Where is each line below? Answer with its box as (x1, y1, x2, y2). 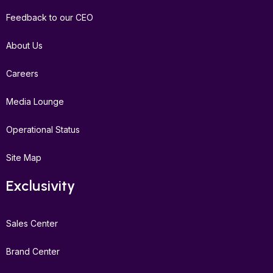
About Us (6, 40, 43, 51)
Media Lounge (6, 96, 64, 107)
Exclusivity (6, 176, 76, 194)
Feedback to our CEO (6, 12, 93, 23)
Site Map (6, 152, 41, 163)
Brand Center (6, 246, 60, 257)
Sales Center (6, 218, 58, 229)
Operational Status (6, 124, 80, 135)
